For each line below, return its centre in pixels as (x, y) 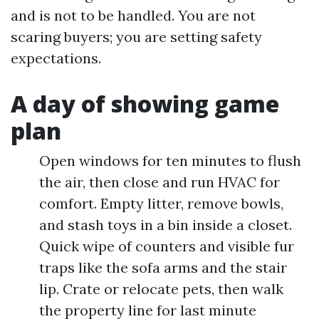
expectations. (56, 58)
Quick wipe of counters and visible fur (167, 246)
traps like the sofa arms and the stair (163, 267)
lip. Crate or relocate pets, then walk (161, 289)
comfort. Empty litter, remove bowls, (161, 203)
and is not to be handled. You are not (133, 15)
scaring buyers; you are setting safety (136, 37)
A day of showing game (145, 104)
